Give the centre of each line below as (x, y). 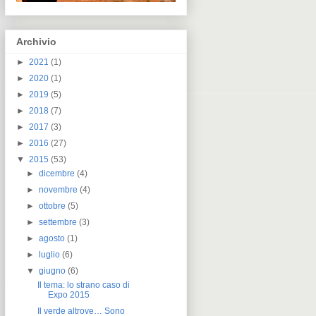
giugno (53, 271)
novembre (59, 189)
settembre (58, 222)
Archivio (36, 41)
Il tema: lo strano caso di (83, 285)
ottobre (53, 206)
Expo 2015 (68, 294)
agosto (52, 238)
